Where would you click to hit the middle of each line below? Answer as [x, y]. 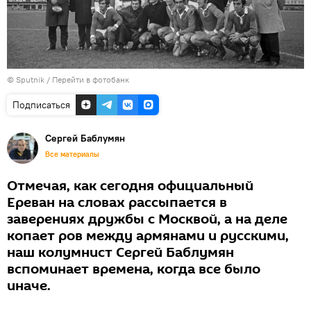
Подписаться [41, 104]
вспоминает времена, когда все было [134, 269]
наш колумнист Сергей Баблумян [120, 252]
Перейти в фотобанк [91, 79]
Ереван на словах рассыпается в [117, 202]
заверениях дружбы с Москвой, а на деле [147, 219]
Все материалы [72, 154]
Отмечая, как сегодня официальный [130, 186]
